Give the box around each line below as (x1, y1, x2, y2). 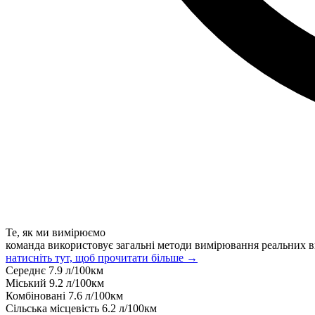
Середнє (6, 264, 49, 276)
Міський (6, 276, 49, 289)
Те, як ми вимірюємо (6, 226, 105, 238)
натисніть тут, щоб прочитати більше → (6, 251, 198, 264)
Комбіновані (6, 289, 68, 302)
